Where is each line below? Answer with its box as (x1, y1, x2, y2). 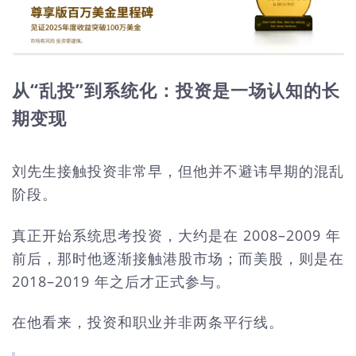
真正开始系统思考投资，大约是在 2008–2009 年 (12, 225, 341, 245)
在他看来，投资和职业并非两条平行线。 (12, 312, 284, 332)
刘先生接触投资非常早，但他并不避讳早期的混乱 (12, 161, 344, 181)
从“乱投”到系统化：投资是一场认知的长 (12, 78, 340, 102)
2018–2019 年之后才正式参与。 (12, 271, 230, 291)
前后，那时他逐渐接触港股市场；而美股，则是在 (12, 248, 344, 268)
